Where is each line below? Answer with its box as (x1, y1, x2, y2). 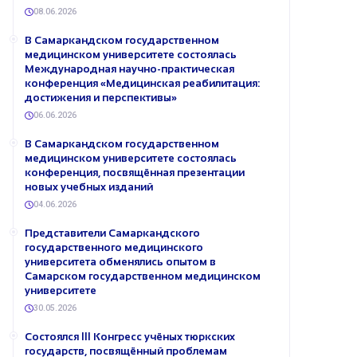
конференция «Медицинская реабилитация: (25, 77, 260, 89)
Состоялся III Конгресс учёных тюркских (25, 331, 235, 343)
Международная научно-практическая (25, 63, 234, 75)
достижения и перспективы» (25, 92, 177, 104)
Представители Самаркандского (25, 227, 200, 239)
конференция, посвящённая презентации (25, 167, 245, 178)
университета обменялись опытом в (25, 256, 216, 268)
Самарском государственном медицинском (25, 270, 261, 282)
